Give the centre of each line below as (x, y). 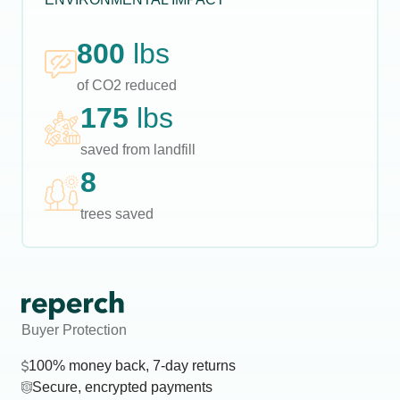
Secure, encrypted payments (122, 387)
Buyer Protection (74, 330)
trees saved (117, 214)
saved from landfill (138, 150)
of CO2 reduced (127, 85)
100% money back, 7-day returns (132, 366)
